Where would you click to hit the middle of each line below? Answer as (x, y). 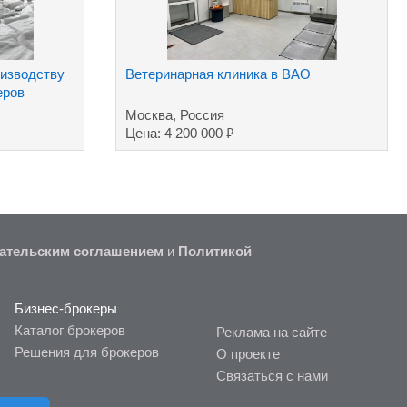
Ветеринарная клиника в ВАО (218, 74)
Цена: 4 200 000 (176, 133)
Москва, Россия (175, 115)
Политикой (215, 251)
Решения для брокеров (86, 352)
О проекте (248, 354)
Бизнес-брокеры (65, 308)
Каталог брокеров (69, 330)
